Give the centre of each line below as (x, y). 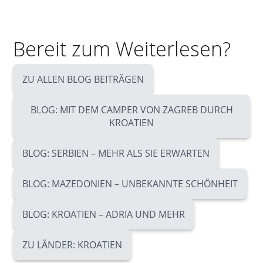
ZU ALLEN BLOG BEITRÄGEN (83, 79)
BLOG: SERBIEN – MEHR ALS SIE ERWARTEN (116, 153)
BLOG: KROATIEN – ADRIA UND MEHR (104, 214)
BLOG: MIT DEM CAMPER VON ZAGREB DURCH (131, 110)
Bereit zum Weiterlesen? (122, 49)
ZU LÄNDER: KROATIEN (73, 245)
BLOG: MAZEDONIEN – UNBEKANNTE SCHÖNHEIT (130, 184)
